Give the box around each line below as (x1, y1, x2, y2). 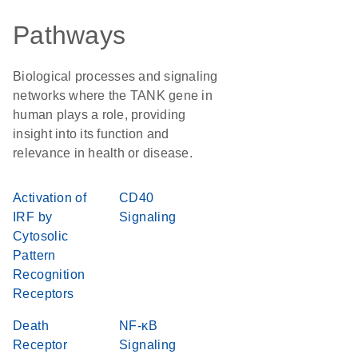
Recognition (13, 268, 86, 281)
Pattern (13, 249, 56, 262)
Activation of (13, 191, 87, 205)
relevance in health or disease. (13, 146, 193, 160)
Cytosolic (13, 229, 69, 243)
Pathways (13, 21, 125, 50)
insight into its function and (13, 127, 169, 141)
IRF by (13, 210, 53, 224)
